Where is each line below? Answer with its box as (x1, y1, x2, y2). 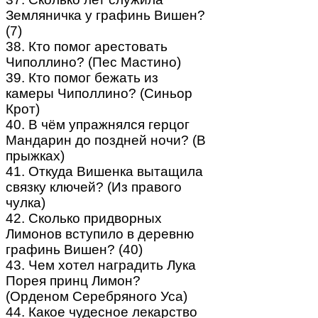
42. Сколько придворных (6, 210, 162, 226)
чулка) (6, 194, 45, 210)
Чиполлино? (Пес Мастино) (6, 54, 181, 70)
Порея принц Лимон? (6, 273, 141, 288)
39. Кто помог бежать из (6, 70, 158, 85)
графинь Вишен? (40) (6, 241, 143, 257)
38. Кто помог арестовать (6, 38, 168, 54)
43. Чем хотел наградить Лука (6, 257, 196, 273)
